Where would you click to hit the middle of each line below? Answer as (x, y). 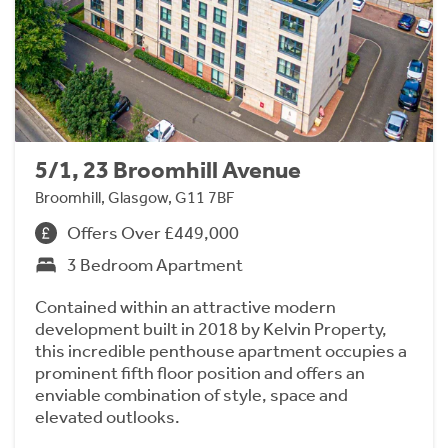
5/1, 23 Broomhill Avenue (168, 170)
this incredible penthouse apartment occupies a (221, 351)
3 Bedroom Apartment (155, 265)
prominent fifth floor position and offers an (200, 373)
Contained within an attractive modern (185, 307)
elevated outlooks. (107, 417)
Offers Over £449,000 (153, 233)
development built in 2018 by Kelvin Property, (211, 329)
